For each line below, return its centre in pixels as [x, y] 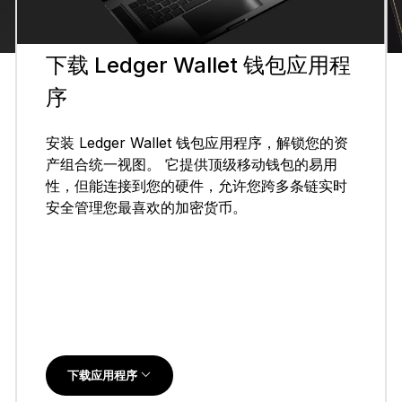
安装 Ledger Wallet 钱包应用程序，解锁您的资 [197, 142]
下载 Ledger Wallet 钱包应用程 [198, 65]
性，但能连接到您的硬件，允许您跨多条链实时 [196, 185]
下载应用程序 [103, 376]
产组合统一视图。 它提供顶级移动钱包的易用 [191, 164]
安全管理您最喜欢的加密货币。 [146, 207]
